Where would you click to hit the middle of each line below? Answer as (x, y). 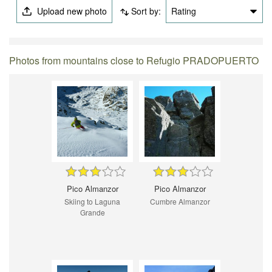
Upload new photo (71, 11)
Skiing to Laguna (92, 202)
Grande (92, 212)
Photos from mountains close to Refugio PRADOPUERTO (134, 61)
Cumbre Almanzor (180, 202)
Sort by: (146, 11)
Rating (183, 11)
